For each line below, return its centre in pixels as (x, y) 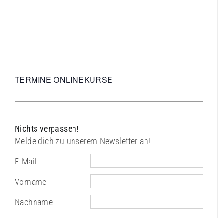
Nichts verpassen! (47, 129)
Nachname (34, 202)
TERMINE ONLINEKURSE (64, 80)
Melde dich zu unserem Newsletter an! (83, 141)
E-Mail (26, 161)
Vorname (31, 182)
